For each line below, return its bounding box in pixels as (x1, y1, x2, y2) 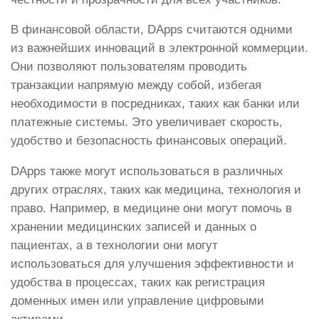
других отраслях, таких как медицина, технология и (11, 183, 301, 197)
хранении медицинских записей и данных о (11, 220, 256, 234)
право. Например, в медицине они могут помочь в (11, 202, 292, 216)
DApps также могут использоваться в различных (11, 164, 283, 179)
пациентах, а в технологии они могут (11, 239, 218, 253)
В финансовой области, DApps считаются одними (11, 23, 293, 37)
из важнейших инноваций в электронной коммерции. (11, 41, 308, 56)
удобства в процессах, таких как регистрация (11, 276, 265, 290)
